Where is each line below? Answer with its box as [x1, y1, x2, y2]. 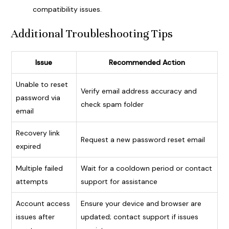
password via [15, 93, 60, 103]
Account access [15, 199, 70, 209]
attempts [15, 177, 48, 187]
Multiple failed [15, 164, 63, 173]
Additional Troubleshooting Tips [11, 27, 173, 41]
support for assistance [80, 177, 157, 187]
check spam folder [80, 100, 144, 109]
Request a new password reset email [80, 135, 205, 145]
